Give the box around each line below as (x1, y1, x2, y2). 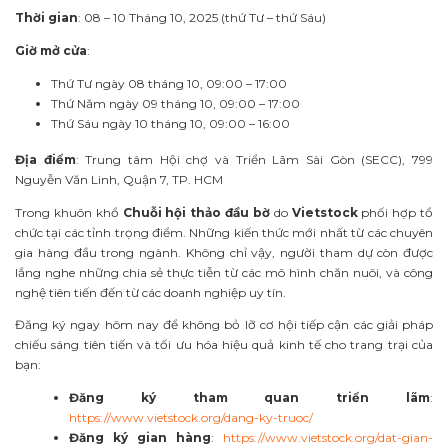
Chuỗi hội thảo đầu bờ (122, 204, 270, 220)
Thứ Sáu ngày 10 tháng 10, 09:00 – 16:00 (51, 115, 290, 131)
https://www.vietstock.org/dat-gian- (223, 430, 433, 446)
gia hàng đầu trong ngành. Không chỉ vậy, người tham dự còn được (15, 244, 433, 260)
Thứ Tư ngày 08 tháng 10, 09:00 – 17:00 (51, 75, 287, 91)
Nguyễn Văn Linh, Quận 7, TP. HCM (15, 171, 223, 187)
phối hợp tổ (357, 204, 434, 220)
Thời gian (15, 10, 78, 26)
